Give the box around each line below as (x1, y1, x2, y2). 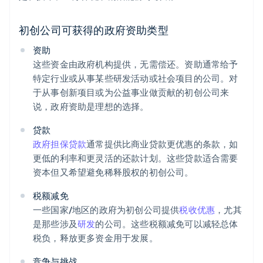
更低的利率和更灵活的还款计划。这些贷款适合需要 (33, 152, 238, 164)
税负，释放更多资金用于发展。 (33, 232, 158, 244)
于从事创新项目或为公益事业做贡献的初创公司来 (33, 86, 230, 99)
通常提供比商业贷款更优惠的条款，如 (86, 138, 238, 150)
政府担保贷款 (33, 138, 87, 150)
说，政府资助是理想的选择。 (33, 100, 149, 113)
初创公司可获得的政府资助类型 (19, 23, 168, 37)
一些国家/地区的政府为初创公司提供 (33, 204, 180, 216)
